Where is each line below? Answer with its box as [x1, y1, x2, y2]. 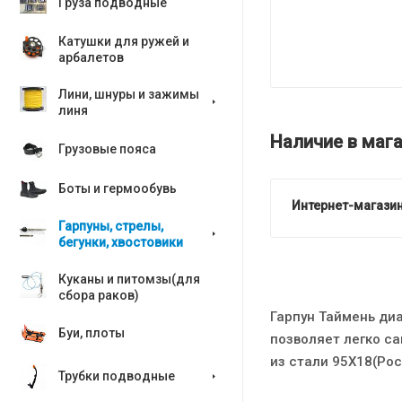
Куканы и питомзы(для [58, 272, 200, 286]
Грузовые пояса [58, 142, 156, 156]
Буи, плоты [58, 326, 125, 340]
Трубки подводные [58, 369, 175, 383]
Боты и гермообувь [58, 181, 177, 196]
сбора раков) [58, 288, 139, 302]
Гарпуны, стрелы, [58, 219, 163, 233]
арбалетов [58, 50, 124, 65]
